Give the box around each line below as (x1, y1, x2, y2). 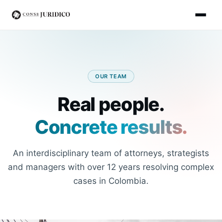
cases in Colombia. (73, 176, 149, 186)
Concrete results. (34, 115, 188, 138)
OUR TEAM (95, 73, 127, 80)
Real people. (57, 93, 165, 115)
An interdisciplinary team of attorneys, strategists (13, 148, 209, 158)
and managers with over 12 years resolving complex (8, 162, 214, 172)
